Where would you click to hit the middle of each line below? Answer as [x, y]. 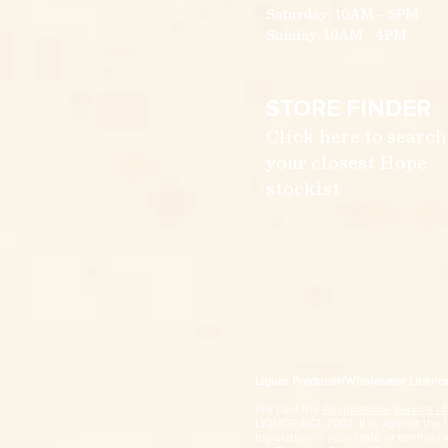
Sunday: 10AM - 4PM [336, 35]
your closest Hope [346, 163]
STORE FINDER [348, 109]
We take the [289, 409]
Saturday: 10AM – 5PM [342, 14]
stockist [303, 189]
